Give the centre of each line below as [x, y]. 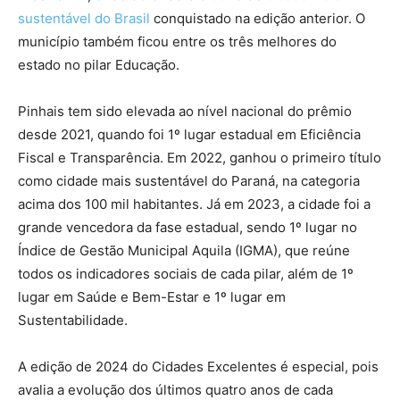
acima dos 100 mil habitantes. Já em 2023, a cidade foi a [194, 204]
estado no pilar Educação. [99, 65]
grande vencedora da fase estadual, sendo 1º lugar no [187, 228]
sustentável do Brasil [84, 19]
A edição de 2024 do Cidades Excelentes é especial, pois [198, 367]
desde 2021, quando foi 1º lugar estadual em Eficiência [189, 135]
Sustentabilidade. [73, 321]
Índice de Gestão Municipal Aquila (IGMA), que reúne [184, 251]
